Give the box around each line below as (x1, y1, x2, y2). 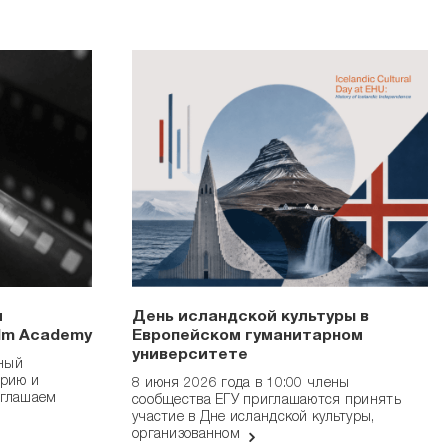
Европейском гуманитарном (132, 329, 363, 346)
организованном (132, 428, 245, 443)
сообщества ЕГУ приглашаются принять (132, 394, 401, 409)
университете (132, 348, 248, 365)
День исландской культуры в (132, 310, 369, 327)
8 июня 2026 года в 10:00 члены (132, 377, 350, 392)
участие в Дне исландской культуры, (132, 411, 375, 426)
